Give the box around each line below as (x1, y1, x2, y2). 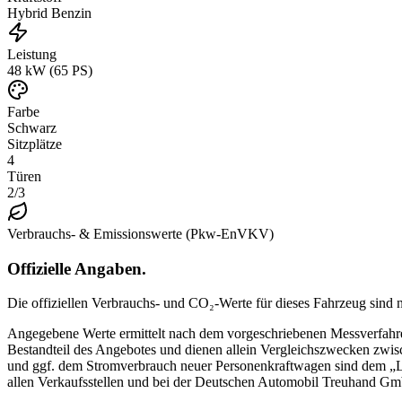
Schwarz (7, 119, 57, 135)
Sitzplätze (7, 135, 62, 152)
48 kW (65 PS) (7, 62, 92, 78)
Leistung (7, 46, 57, 62)
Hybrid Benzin (7, 4, 92, 21)
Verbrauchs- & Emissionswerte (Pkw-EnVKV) (7, 225, 274, 241)
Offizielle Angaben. (7, 258, 146, 278)
